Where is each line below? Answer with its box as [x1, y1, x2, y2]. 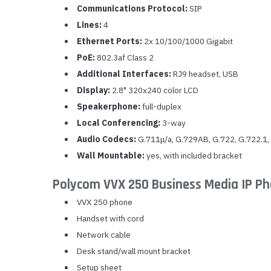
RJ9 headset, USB [171, 68, 238, 79]
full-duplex [140, 100, 181, 112]
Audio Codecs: [76, 133, 136, 145]
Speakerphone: [76, 100, 140, 112]
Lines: [76, 19, 102, 30]
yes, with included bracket [144, 149, 242, 161]
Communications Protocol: [76, 2, 188, 14]
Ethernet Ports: [76, 35, 142, 47]
